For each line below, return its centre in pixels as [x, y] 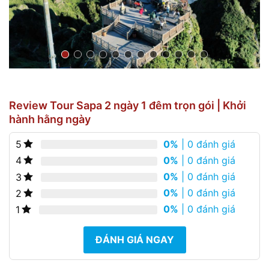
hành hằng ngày [50, 119]
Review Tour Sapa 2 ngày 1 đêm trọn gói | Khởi [128, 106]
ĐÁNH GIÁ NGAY [134, 239]
